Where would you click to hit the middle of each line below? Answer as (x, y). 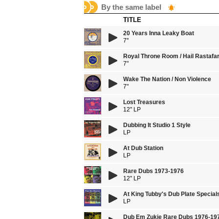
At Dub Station (143, 148)
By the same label (132, 7)
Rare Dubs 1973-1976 (153, 171)
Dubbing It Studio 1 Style (157, 125)
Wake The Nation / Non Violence (167, 79)
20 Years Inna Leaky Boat (159, 33)
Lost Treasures (144, 102)
